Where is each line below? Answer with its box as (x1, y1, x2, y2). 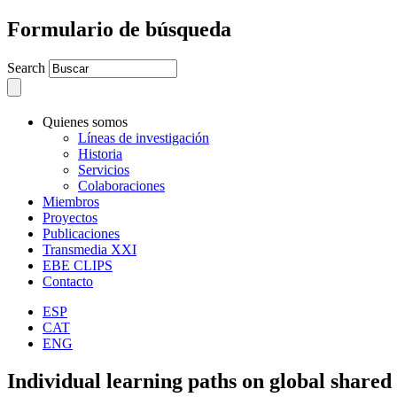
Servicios (78, 161, 129, 177)
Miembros (43, 193, 99, 209)
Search (7, 59, 49, 75)
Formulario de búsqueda (7, 17, 231, 41)
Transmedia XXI (43, 241, 136, 257)
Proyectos (43, 209, 97, 225)
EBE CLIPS (43, 257, 113, 273)
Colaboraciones (78, 177, 165, 193)
